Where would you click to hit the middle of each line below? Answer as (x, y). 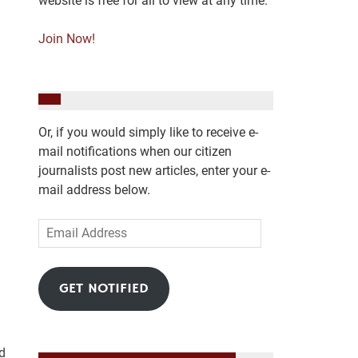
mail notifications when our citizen (135, 151)
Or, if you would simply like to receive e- (148, 132)
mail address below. (94, 189)
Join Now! (66, 39)
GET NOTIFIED (103, 288)
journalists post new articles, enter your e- (154, 170)
